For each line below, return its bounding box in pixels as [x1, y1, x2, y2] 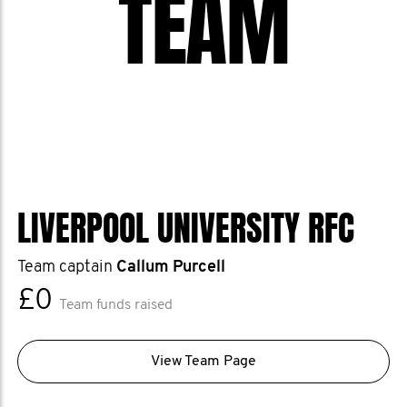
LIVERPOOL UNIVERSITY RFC [17, 203, 354, 254]
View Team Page [151, 354, 256, 369]
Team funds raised [59, 298, 173, 313]
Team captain [17, 259, 116, 276]
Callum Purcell [116, 259, 225, 276]
